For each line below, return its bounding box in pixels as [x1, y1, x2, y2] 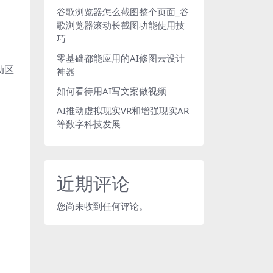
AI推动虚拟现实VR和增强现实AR [57, 104, 189, 116]
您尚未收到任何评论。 [57, 200, 148, 212]
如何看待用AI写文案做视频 [57, 85, 166, 97]
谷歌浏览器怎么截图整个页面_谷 [57, 5, 189, 18]
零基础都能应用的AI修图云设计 [57, 52, 185, 64]
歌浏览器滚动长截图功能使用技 [57, 19, 185, 31]
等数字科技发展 [57, 118, 121, 130]
